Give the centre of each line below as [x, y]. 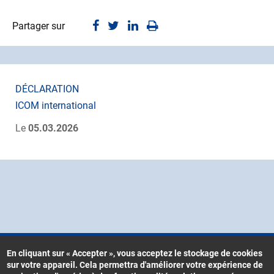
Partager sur [39, 26]
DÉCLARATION [47, 89]
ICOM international [56, 106]
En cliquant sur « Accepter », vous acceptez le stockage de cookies [135, 253]
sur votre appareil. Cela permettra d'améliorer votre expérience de [135, 265]
